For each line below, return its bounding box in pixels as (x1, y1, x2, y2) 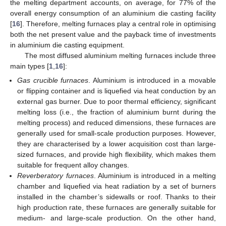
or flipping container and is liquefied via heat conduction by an (17, 87, 216, 95)
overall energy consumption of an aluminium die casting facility (10, 9, 216, 17)
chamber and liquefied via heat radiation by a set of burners (17, 182, 216, 191)
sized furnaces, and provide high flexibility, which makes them (17, 150, 216, 159)
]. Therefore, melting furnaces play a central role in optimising (20, 20, 216, 28)
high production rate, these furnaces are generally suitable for (17, 203, 216, 212)
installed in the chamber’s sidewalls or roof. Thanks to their (17, 193, 216, 201)
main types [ (10, 62, 49, 70)
